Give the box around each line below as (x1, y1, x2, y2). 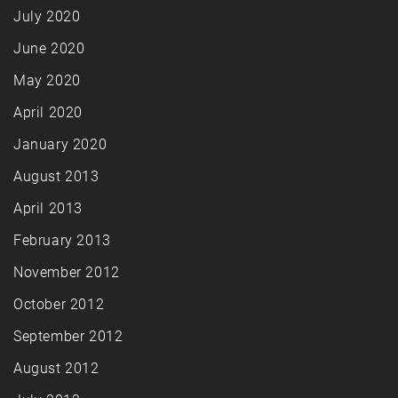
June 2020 (13, 40, 85, 58)
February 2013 (13, 232, 111, 250)
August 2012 (13, 360, 99, 378)
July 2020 (13, 8, 81, 26)
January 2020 (13, 136, 107, 154)
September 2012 (13, 328, 123, 346)
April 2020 (13, 104, 83, 122)
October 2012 (13, 296, 105, 314)
